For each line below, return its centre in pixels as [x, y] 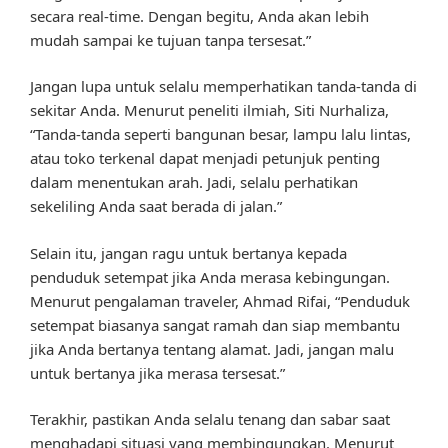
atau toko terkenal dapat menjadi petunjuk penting [205, 158]
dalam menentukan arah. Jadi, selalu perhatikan [194, 182]
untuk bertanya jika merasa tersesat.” [157, 372]
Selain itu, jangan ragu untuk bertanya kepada [188, 252]
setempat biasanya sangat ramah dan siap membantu [215, 324]
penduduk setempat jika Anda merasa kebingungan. [210, 276]
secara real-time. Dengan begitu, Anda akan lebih [199, 15]
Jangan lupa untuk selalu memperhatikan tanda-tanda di [223, 86]
